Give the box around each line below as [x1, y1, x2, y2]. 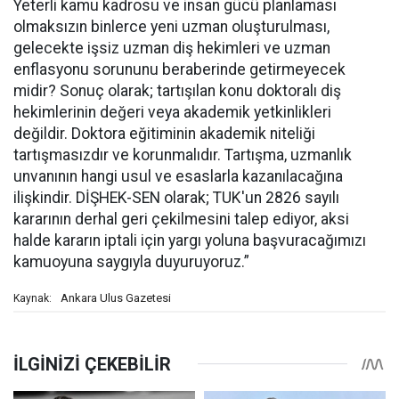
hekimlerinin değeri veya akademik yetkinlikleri [13, 103, 331, 122]
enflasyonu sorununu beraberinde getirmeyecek [13, 61, 346, 79]
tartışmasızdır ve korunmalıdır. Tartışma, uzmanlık [13, 146, 352, 165]
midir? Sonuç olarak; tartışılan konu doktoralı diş [13, 82, 341, 101]
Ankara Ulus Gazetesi [61, 291, 171, 305]
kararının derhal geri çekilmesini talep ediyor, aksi [13, 210, 349, 229]
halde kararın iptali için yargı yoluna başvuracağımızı [13, 232, 366, 250]
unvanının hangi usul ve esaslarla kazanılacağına [13, 167, 343, 186]
